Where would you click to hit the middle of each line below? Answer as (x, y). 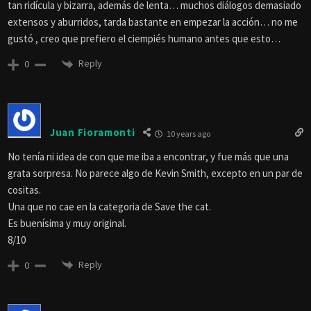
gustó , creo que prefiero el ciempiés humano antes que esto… (144, 38)
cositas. (24, 190)
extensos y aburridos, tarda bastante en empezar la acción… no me (153, 22)
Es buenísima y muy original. (67, 223)
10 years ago (187, 133)
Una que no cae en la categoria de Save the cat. (109, 206)
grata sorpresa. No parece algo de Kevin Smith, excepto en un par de (155, 173)
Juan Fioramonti (93, 133)
